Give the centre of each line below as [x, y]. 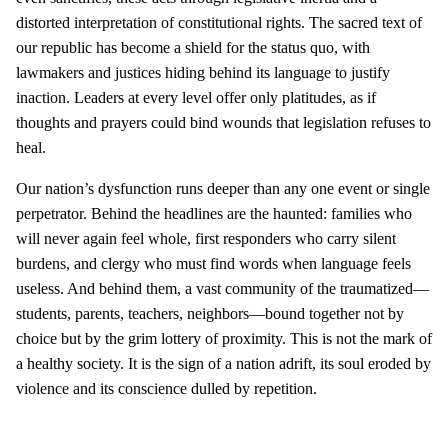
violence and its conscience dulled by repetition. [166, 388]
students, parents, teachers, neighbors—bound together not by [210, 313]
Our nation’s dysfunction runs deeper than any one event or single [223, 188]
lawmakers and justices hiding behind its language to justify [203, 72]
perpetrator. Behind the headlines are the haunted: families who [214, 213]
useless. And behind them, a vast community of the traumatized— [222, 288]
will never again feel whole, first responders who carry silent [206, 238]
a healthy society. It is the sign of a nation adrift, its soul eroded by [223, 363]
